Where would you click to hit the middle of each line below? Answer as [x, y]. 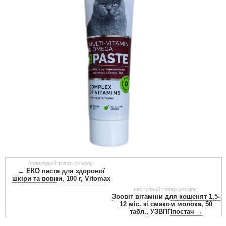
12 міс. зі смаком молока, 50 [166, 204]
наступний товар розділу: [166, 189]
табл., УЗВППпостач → [166, 211]
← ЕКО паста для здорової [61, 171]
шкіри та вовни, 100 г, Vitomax [61, 178]
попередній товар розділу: [61, 163]
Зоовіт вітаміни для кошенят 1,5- [166, 196]
